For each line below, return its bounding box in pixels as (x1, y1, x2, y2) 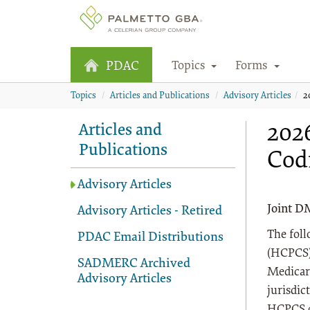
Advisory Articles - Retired (77, 205, 222, 219)
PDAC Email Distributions (77, 231, 224, 245)
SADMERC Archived (77, 257, 190, 271)
